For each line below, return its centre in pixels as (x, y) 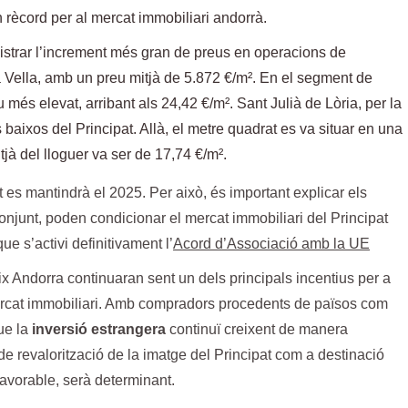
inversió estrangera (99, 330)
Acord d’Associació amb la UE (271, 244)
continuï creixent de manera (257, 330)
